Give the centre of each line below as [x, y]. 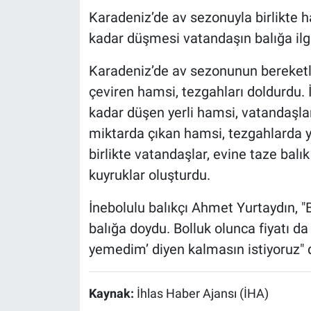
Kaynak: [112, 293]
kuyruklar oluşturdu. [149, 175]
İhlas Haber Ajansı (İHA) [202, 293]
